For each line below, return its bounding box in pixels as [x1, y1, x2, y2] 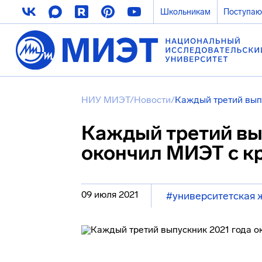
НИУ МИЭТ [81, 94, 130, 105]
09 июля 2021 [81, 189, 139, 200]
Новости [134, 94, 171, 105]
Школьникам [160, 6, 211, 17]
